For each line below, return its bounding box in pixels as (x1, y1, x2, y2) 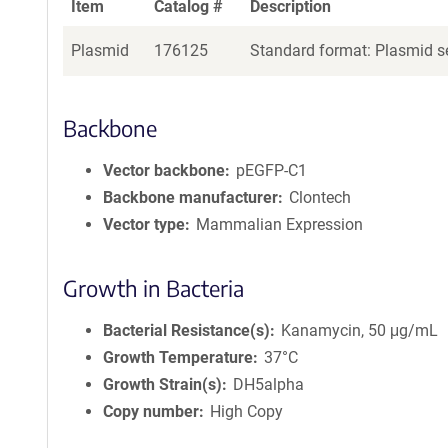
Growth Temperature (103, 348, 253, 367)
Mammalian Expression (196, 215, 364, 234)
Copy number (103, 402, 199, 421)
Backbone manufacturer (103, 188, 278, 207)
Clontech (289, 188, 352, 207)
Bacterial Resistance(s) (103, 321, 270, 340)
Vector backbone (103, 161, 225, 180)
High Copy (210, 402, 284, 421)
